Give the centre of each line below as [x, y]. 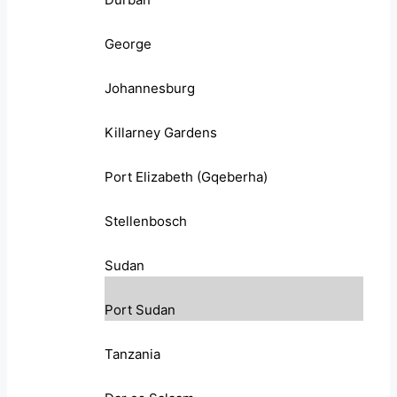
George [128, 44]
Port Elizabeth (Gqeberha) [186, 177]
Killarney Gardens [161, 133]
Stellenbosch [146, 222]
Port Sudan [140, 310]
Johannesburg [150, 89]
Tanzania [132, 354]
